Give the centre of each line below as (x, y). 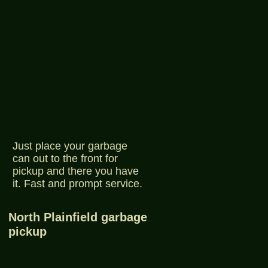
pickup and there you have (76, 171)
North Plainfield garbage (78, 217)
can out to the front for (65, 159)
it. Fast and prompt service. (77, 184)
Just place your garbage (70, 146)
